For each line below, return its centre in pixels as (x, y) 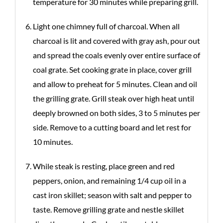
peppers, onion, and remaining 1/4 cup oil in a (110, 180)
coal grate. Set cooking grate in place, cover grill (112, 69)
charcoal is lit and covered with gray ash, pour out (116, 41)
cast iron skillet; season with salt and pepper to (112, 195)
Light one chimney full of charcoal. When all (106, 26)
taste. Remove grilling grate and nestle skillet (109, 209)
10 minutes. (53, 142)
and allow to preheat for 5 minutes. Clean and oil (115, 84)
